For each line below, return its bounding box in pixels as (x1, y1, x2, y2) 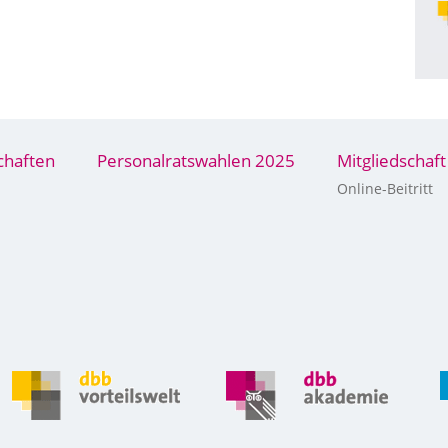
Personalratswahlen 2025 (96, 148, 295, 172)
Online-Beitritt (336, 178, 433, 198)
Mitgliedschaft (336, 148, 446, 172)
